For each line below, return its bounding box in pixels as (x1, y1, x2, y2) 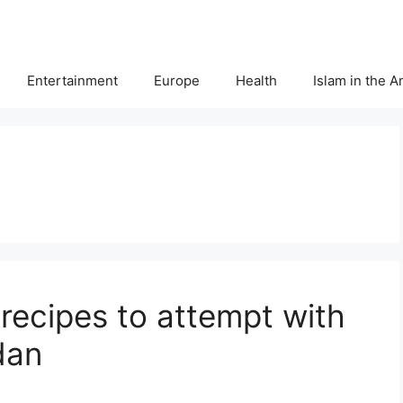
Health (236, 72, 277, 89)
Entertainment (27, 72, 118, 89)
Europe (154, 72, 200, 89)
